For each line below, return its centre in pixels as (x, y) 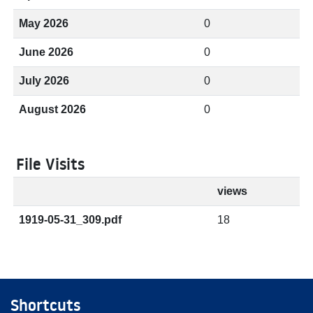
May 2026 (44, 23)
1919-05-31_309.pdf (70, 220)
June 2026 (46, 52)
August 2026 (52, 109)
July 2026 (44, 81)
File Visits (50, 164)
